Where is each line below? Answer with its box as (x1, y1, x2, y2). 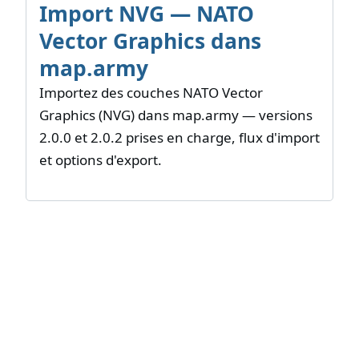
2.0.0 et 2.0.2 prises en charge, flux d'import (39, 128, 320, 147)
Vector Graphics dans (39, 26, 261, 56)
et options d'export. (39, 151, 162, 170)
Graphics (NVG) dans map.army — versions (39, 106, 313, 125)
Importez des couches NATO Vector (39, 83, 263, 103)
